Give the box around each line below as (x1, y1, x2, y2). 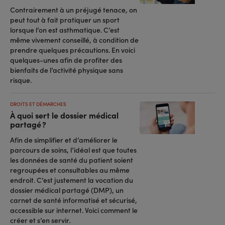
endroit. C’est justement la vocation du (10, 175, 133, 185)
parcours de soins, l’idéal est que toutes (10, 145, 137, 155)
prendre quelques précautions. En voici (10, 45, 135, 55)
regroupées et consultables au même (10, 165, 130, 175)
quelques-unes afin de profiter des (10, 55, 122, 65)
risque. (10, 75, 32, 85)
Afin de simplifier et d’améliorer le (10, 135, 118, 145)
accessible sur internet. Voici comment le (10, 205, 138, 215)
